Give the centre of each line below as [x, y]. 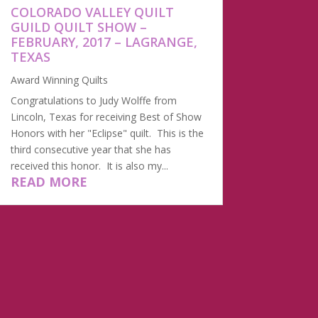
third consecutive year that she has [91, 150]
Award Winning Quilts [59, 80]
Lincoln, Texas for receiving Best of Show [106, 117]
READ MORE [49, 182]
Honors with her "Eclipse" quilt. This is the [107, 133]
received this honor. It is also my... [89, 166]
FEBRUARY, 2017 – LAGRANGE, [104, 42]
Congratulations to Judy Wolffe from [93, 101]
